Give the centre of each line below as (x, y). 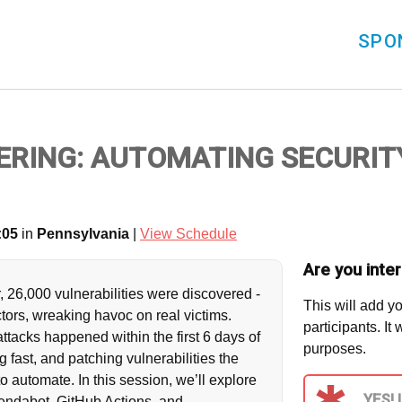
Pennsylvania (83, 233)
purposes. (334, 348)
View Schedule (188, 233)
